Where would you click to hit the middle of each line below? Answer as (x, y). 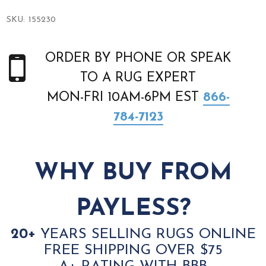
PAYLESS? (133, 209)
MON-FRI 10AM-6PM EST (125, 97)
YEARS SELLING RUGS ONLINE (148, 234)
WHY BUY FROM (133, 173)
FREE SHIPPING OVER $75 (133, 250)
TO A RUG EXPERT (138, 78)
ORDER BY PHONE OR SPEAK (138, 58)
